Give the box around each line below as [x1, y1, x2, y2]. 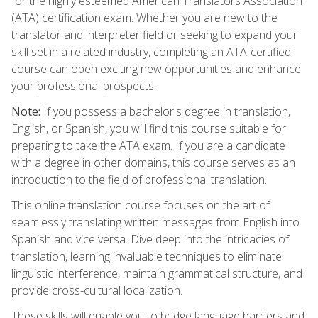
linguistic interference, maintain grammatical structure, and [11, 265, 302, 281]
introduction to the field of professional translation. [11, 171, 267, 187]
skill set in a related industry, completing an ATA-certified [11, 43, 291, 60]
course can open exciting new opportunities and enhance [11, 60, 301, 77]
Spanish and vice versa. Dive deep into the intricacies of [11, 231, 289, 247]
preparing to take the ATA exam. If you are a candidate [11, 137, 285, 153]
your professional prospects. [11, 77, 156, 94]
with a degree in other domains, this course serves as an [11, 154, 295, 170]
